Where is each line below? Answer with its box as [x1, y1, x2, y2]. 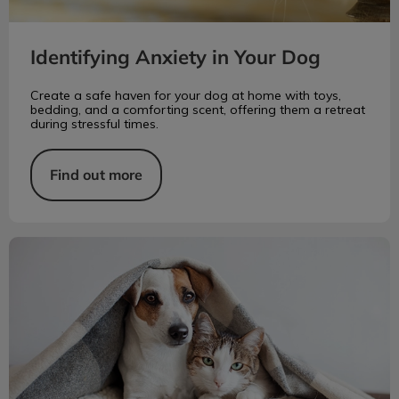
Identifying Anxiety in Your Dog [30, 45, 321, 69]
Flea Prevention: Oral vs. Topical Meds [9, 237, 251, 255]
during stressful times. [30, 117, 159, 132]
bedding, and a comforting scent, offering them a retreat [30, 102, 365, 118]
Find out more [50, 166, 142, 184]
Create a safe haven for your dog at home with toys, [30, 88, 341, 103]
